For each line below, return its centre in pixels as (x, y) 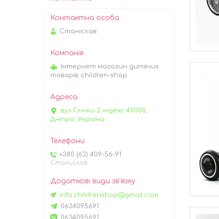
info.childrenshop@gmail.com (109, 195)
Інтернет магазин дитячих (110, 67)
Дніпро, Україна (77, 120)
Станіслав (78, 32)
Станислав (69, 163)
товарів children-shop (89, 76)
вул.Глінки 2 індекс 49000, (104, 111)
